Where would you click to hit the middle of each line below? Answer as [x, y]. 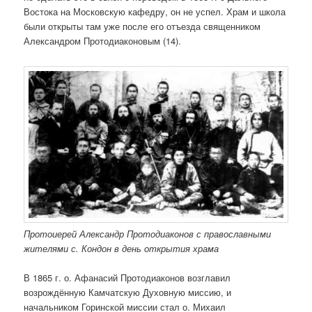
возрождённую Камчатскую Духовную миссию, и [128, 292]
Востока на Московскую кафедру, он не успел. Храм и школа [155, 11]
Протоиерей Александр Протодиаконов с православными [148, 233]
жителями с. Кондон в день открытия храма [122, 248]
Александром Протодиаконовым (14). [103, 40]
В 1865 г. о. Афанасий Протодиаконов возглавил [127, 277]
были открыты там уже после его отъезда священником [142, 26]
